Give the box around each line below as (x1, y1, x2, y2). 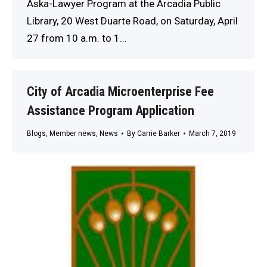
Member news (49, 129, 96, 138)
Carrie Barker (137, 129, 180, 138)
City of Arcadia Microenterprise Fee (27, 84, 214, 100)
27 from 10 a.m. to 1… (27, 32, 126, 44)
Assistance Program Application (27, 103, 194, 119)
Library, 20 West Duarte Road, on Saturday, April (27, 14, 238, 27)
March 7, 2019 (189, 129, 236, 138)
